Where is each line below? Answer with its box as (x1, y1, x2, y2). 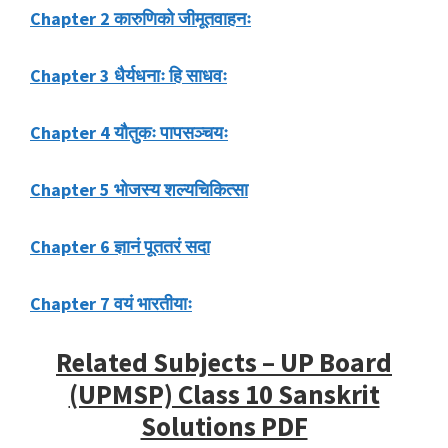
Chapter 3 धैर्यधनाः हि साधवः (30, 64, 227, 88)
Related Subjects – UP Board (56, 345, 392, 380)
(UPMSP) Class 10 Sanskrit (68, 377, 380, 412)
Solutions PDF (140, 409, 308, 444)
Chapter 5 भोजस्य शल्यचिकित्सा (30, 178, 248, 202)
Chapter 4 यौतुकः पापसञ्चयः (30, 121, 228, 145)
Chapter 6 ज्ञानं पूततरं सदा (30, 235, 210, 259)
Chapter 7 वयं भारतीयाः (30, 292, 192, 316)
